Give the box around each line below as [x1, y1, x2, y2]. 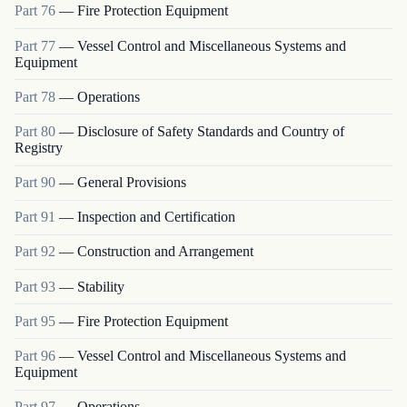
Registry [15, 139, 63, 155]
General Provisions [77, 174, 186, 191]
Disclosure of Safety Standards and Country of [77, 123, 344, 139]
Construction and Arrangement [77, 243, 253, 260]
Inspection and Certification [77, 209, 235, 225]
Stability [77, 278, 124, 294]
